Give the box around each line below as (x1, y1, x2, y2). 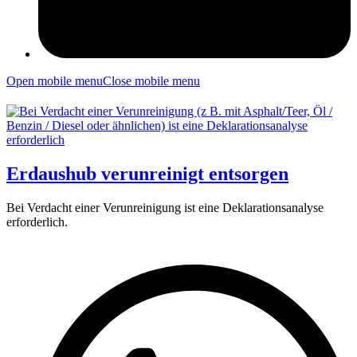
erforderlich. (6, 215, 68, 229)
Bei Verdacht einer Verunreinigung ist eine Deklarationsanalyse (6, 201, 324, 214)
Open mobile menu (6, 74, 103, 88)
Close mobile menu (103, 74, 200, 88)
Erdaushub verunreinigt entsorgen (6, 163, 288, 185)
